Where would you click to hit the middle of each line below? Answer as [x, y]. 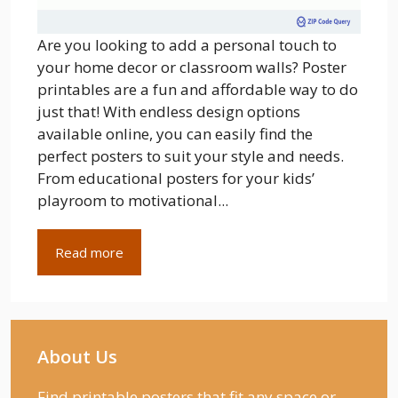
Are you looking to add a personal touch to [187, 44]
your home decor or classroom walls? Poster [192, 67]
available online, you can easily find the [175, 133]
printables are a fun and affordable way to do [198, 89]
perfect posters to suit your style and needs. [191, 155]
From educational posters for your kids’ [176, 178]
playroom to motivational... [133, 200]
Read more [89, 252]
